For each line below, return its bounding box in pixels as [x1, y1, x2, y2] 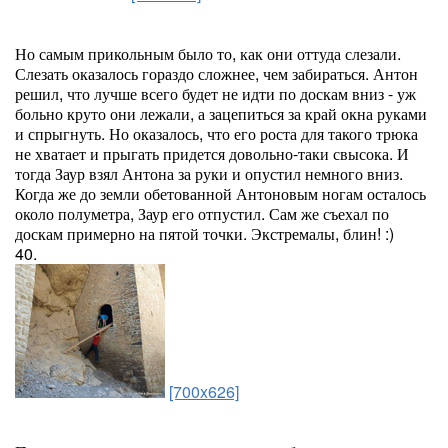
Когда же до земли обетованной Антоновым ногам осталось [15, 182, 426, 205]
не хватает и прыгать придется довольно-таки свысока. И [15, 142, 409, 165]
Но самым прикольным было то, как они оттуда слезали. [15, 42, 401, 65]
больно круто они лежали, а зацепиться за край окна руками [15, 102, 427, 125]
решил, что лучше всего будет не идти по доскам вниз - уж [15, 82, 416, 105]
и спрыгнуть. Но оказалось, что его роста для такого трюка [15, 122, 418, 145]
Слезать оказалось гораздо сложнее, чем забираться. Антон [15, 62, 418, 85]
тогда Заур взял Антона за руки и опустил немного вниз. [15, 162, 403, 185]
